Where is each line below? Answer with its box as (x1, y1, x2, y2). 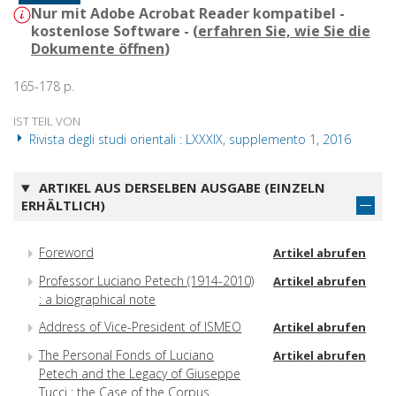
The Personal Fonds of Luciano (39, 346, 214, 364)
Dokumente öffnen (31, 39, 164, 59)
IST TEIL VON (13, 113, 80, 130)
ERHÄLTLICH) (21, 196, 105, 215)
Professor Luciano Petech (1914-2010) (39, 272, 254, 290)
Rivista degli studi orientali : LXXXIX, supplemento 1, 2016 (26, 131, 351, 148)
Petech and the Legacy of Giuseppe (39, 365, 240, 383)
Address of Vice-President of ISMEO (39, 318, 241, 336)
